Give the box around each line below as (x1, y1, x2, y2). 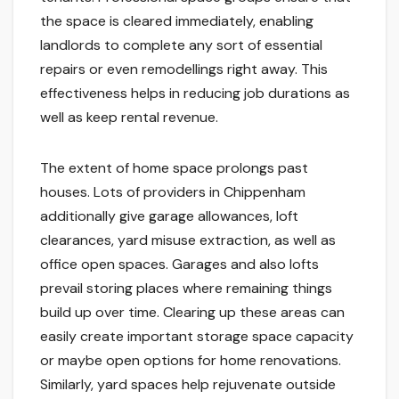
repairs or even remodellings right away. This (40, 60, 328, 79)
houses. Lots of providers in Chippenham (40, 183, 305, 202)
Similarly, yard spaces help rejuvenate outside (40, 375, 336, 395)
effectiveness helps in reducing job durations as (40, 84, 350, 103)
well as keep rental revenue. (40, 108, 218, 127)
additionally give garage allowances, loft (40, 207, 298, 226)
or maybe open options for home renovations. (40, 351, 341, 370)
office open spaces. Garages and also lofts (40, 255, 319, 274)
